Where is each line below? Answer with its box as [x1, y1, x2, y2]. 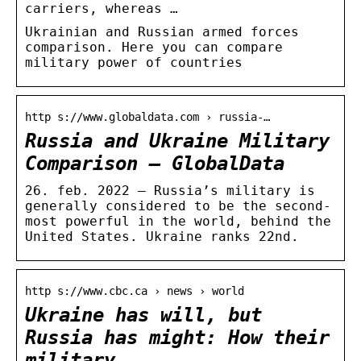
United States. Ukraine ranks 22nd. [25, 228, 299, 244]
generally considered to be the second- [25, 197, 331, 214]
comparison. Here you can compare [25, 39, 283, 55]
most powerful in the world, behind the [25, 213, 331, 229]
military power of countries [25, 54, 243, 70]
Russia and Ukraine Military [25, 129, 330, 152]
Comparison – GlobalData [25, 151, 284, 175]
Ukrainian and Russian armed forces [25, 23, 299, 39]
